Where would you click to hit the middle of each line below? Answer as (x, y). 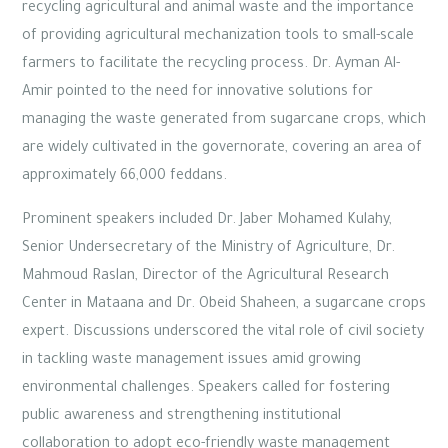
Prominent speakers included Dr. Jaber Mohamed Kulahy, (207, 221)
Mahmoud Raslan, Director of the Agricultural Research (205, 277)
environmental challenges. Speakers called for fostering (206, 389)
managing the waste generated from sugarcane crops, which (224, 121)
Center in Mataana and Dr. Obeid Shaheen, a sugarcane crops (224, 305)
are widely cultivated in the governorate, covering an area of (222, 149)
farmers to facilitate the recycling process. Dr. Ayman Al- (211, 65)
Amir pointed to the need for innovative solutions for (197, 93)
